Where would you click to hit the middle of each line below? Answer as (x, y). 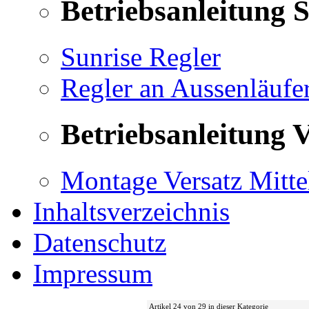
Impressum (93, 274)
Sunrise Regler (141, 57)
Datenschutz (100, 243)
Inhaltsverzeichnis (131, 212)
